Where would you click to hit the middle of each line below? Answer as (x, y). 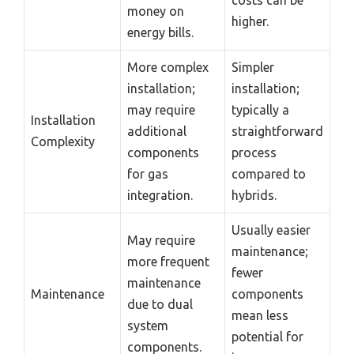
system (148, 326)
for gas (148, 174)
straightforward (277, 132)
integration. (160, 196)
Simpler (253, 68)
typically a (260, 110)
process (254, 153)
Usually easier (271, 230)
